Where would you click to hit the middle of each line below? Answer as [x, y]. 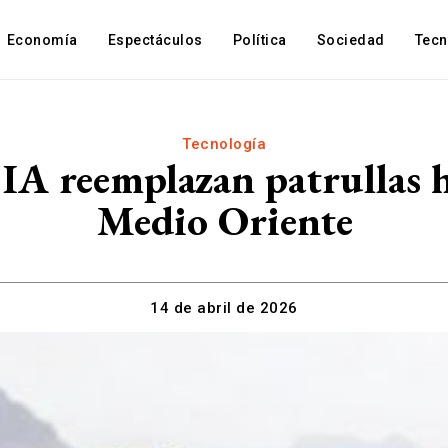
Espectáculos [155, 40]
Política [259, 40]
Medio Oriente [224, 220]
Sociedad [350, 40]
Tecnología [224, 144]
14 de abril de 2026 [224, 308]
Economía [42, 40]
